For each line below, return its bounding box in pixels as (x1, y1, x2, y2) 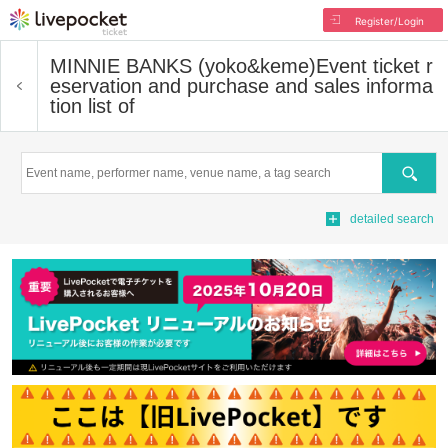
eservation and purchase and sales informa (50, 75, 433, 97)
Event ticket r (316, 55, 433, 77)
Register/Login (354, 15, 424, 27)
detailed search (350, 212, 434, 226)
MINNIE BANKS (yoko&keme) (50, 55, 316, 77)
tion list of (50, 95, 135, 117)
